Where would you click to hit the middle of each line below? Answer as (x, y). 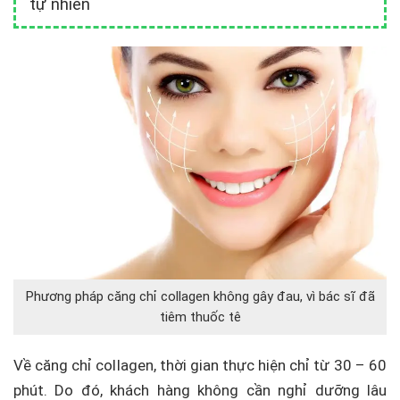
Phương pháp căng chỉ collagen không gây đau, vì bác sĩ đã (200, 297)
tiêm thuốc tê (200, 317)
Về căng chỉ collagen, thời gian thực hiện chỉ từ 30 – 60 (200, 365)
